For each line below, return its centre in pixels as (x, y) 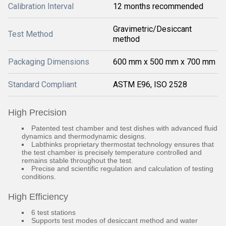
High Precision (37, 112)
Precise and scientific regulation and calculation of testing (122, 168)
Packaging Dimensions (49, 62)
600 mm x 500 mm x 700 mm (164, 62)
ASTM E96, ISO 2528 (150, 84)
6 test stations (53, 212)
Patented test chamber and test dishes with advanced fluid (124, 128)
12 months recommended (158, 6)
